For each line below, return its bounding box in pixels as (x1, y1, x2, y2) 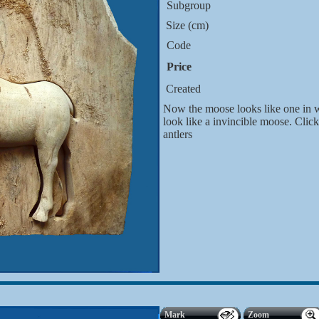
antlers (163, 128, 192, 140)
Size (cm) (163, 19, 209, 31)
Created (163, 83, 201, 95)
